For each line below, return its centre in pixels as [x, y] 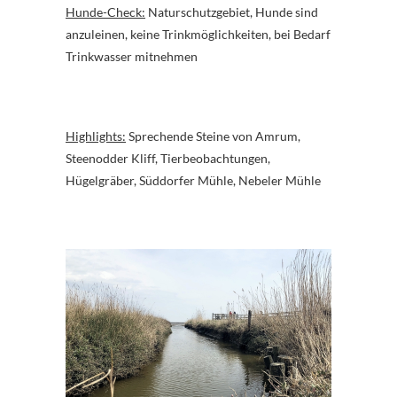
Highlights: [96, 136]
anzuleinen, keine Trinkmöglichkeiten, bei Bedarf [198, 34]
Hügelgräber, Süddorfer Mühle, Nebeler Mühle [193, 180]
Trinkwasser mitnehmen [132, 56]
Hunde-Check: [105, 12]
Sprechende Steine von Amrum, [213, 136]
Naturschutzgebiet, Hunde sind [232, 12]
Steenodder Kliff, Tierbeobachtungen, [168, 158]
